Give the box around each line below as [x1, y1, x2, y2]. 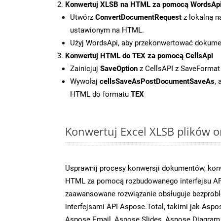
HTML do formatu [70, 89, 131, 99]
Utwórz [70, 12, 95, 22]
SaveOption [100, 64, 138, 73]
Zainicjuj [70, 64, 100, 73]
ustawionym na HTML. [70, 25, 144, 35]
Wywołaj [70, 76, 100, 86]
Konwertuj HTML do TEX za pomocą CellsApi [65, 51, 213, 60]
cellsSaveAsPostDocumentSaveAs [100, 76, 215, 86]
